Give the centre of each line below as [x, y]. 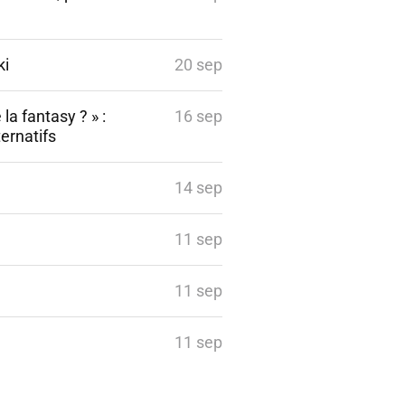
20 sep [198, 65]
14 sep [198, 188]
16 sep [198, 116]
